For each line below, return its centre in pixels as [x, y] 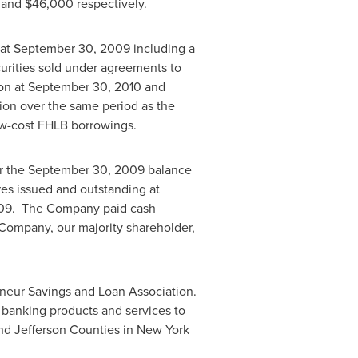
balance [168, 169]
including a [162, 48]
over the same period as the [95, 105]
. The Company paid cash [84, 208]
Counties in [101, 329]
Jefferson [40, 329]
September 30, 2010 [84, 86]
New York [163, 329]
